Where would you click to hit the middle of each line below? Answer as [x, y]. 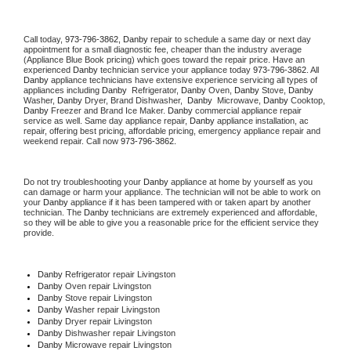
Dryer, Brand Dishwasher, [136, 100]
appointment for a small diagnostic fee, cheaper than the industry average [163, 49]
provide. [40, 232]
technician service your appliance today [175, 69]
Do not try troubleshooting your [83, 181]
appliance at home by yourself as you [241, 181]
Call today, [44, 39]
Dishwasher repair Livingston [121, 333]
